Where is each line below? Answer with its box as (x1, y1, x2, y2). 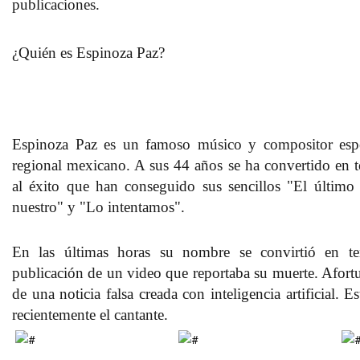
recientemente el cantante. (12, 305, 172, 323)
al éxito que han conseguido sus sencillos (12, 177, 288, 194)
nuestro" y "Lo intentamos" (12, 198, 181, 215)
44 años (174, 156, 228, 174)
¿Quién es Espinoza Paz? (12, 43, 165, 61)
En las (12, 243, 55, 260)
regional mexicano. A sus (12, 156, 174, 174)
